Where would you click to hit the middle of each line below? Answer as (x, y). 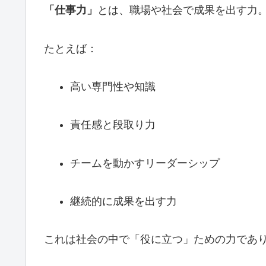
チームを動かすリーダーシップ (145, 163)
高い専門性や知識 (113, 86)
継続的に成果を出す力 (123, 202)
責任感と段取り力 (113, 125)
